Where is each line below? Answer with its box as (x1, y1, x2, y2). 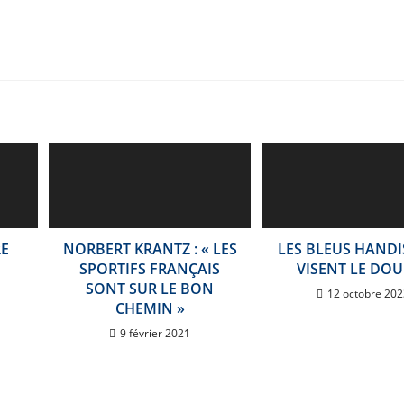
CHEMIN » (115, 298, 185, 318)
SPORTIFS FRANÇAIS (79, 258, 221, 279)
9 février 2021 (120, 325, 191, 341)
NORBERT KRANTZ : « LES (62, 238, 237, 259)
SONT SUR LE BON (86, 278, 215, 298)
